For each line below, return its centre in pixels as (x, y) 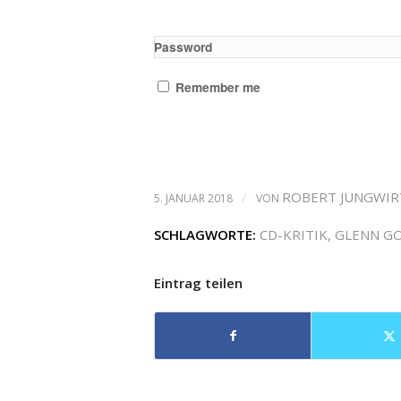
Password (183, 47)
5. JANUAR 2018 (193, 198)
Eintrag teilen (198, 283)
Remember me (218, 87)
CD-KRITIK (294, 235)
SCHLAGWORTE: (205, 235)
